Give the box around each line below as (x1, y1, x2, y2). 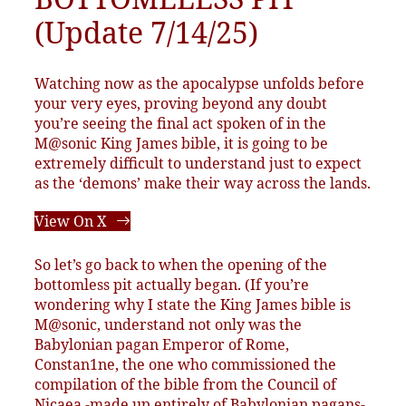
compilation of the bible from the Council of (34, 374, 336, 395)
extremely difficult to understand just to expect (34, 153, 362, 174)
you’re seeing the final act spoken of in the (34, 113, 326, 134)
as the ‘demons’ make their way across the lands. (34, 173, 371, 194)
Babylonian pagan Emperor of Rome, (34, 334, 289, 355)
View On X (34, 211, 107, 232)
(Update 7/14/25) (34, 13, 258, 53)
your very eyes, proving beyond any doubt (34, 93, 327, 114)
